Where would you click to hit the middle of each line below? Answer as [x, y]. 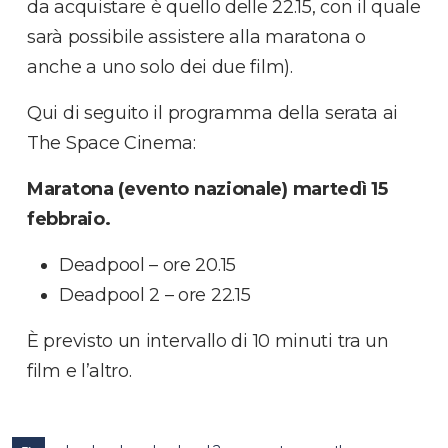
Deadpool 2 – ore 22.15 [155, 295]
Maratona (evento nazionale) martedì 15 [207, 189]
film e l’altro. [79, 371]
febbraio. [69, 219]
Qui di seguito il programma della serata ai [213, 113]
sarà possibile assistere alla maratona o [197, 37]
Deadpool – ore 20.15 [147, 265]
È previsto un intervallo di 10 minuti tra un [208, 341]
